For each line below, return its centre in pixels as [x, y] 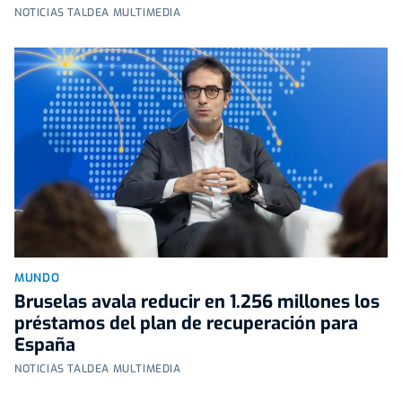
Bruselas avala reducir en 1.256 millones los [197, 301]
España [45, 345]
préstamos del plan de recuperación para [186, 323]
